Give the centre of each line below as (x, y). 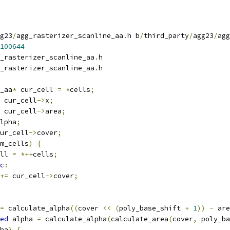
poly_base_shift (152, 208)
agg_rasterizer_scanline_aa (70, 36)
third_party (166, 36)
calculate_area (140, 219)
